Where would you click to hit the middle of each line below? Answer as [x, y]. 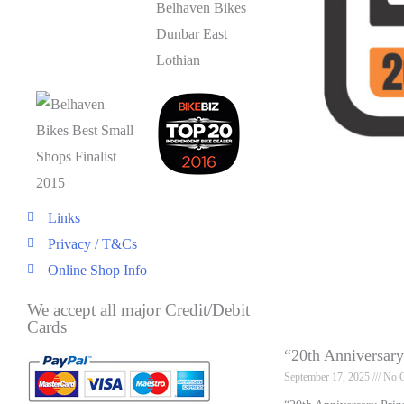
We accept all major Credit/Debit [138, 309]
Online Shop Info [97, 270]
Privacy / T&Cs [92, 243]
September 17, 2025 [328, 376]
